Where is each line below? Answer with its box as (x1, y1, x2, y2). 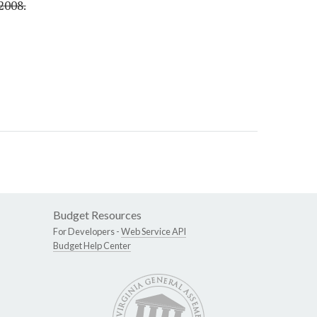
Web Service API (121, 226, 186, 238)
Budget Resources (53, 208, 142, 222)
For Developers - (53, 226, 121, 238)
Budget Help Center (53, 240, 131, 252)
